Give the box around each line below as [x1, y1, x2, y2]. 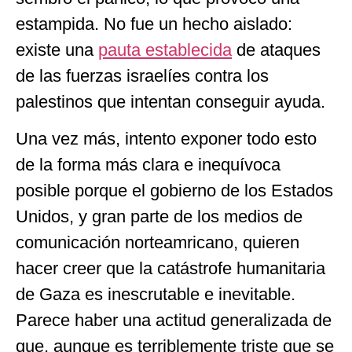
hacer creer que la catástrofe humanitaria [16, 258, 325, 278]
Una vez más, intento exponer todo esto [16, 128, 317, 148]
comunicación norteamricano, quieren [16, 232, 299, 252]
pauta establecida [98, 39, 232, 60]
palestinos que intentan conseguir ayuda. [16, 91, 325, 112]
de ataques [232, 39, 321, 60]
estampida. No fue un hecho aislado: [16, 13, 292, 34]
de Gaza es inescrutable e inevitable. [16, 284, 295, 304]
